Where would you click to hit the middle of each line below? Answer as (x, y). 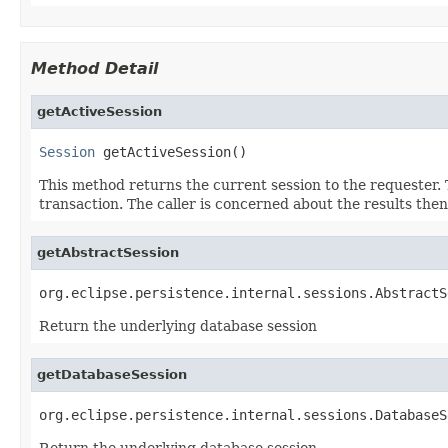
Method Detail (94, 68)
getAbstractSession (108, 252)
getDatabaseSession (112, 374)
